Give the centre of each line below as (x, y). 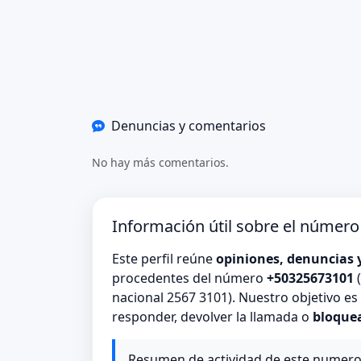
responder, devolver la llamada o (212, 317)
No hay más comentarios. (160, 162)
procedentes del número (189, 278)
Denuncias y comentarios (189, 126)
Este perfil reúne (164, 259)
